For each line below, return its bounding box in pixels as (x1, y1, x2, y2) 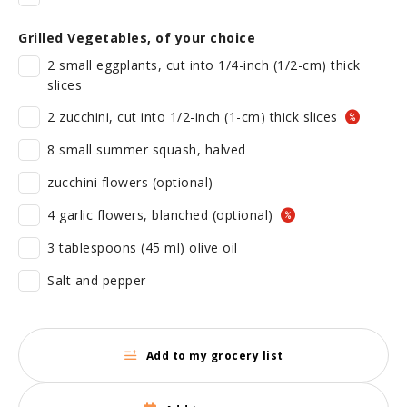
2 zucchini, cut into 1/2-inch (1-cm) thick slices (47, 108, 342, 125)
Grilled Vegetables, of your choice (18, 29, 255, 46)
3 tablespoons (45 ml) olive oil (47, 239, 238, 256)
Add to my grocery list (145, 347, 283, 363)
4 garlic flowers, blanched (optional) (47, 206, 277, 223)
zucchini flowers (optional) (47, 174, 213, 191)
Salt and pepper (47, 272, 146, 289)
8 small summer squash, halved (47, 141, 246, 158)
